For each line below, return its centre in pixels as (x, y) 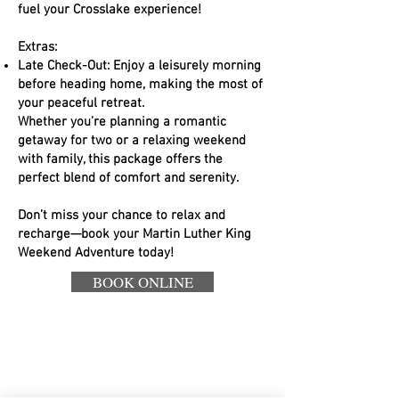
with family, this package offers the (120, 159)
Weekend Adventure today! (96, 253)
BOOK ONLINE (142, 282)
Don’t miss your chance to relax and (122, 216)
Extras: (37, 47)
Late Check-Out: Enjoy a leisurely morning (139, 66)
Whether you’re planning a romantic (122, 122)
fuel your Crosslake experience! (110, 10)
